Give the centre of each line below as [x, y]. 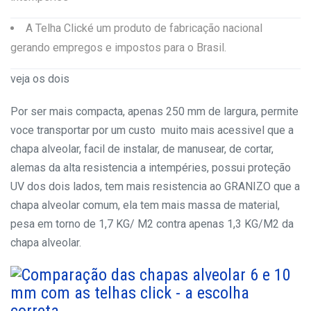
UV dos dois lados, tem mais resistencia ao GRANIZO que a [155, 187]
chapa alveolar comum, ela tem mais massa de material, [145, 205]
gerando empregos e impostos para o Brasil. [118, 48]
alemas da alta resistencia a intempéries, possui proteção [151, 168]
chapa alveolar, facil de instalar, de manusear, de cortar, [142, 149]
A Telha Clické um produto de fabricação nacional [144, 28]
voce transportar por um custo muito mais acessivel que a [152, 131]
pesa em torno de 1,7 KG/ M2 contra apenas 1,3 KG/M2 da [152, 224]
